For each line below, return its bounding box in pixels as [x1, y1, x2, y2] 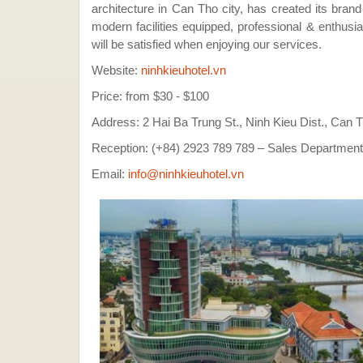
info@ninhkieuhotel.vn [128, 167, 244, 181]
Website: [92, 63, 141, 77]
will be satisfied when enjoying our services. [92, 37, 322, 51]
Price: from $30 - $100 [92, 89, 209, 103]
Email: [92, 167, 128, 181]
